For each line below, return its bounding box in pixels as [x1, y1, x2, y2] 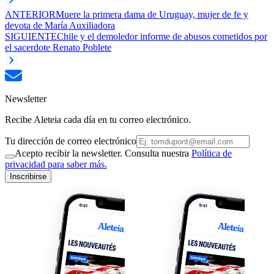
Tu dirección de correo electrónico [5, 136, 136, 147]
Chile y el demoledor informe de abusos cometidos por [57, 31, 267, 42]
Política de [191, 148, 232, 159]
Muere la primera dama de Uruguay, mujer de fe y [56, 9, 248, 20]
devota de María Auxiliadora [5, 20, 115, 31]
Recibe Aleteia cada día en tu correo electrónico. [5, 114, 191, 125]
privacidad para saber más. [5, 159, 107, 170]
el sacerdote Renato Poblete [5, 42, 111, 53]
